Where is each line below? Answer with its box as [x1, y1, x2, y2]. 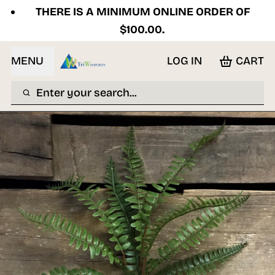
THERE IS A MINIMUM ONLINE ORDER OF [36, 4, 250, 18]
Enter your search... [36, 85, 137, 99]
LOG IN [166, 54, 202, 68]
